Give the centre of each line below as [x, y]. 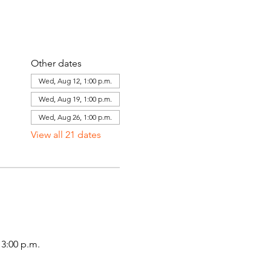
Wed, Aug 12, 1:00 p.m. [75, 81]
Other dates [56, 63]
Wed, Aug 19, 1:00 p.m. [75, 99]
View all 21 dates [66, 135]
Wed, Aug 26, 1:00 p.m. [75, 117]
